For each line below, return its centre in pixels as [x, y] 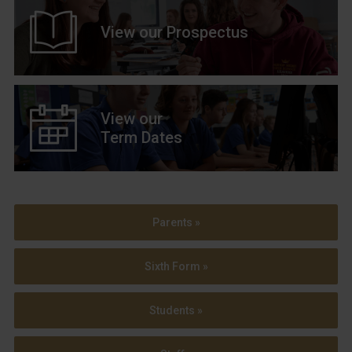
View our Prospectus [174, 32]
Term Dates [141, 137]
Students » [176, 310]
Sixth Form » [176, 266]
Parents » [176, 222]
